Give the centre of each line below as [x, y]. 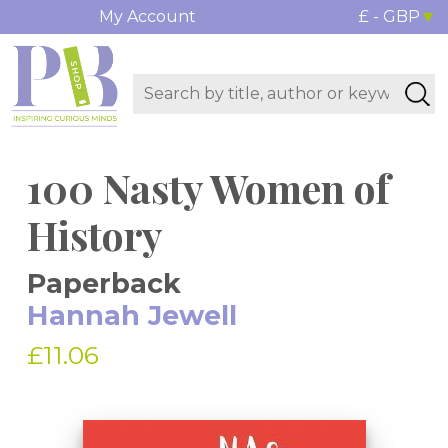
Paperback [104, 284]
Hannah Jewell [132, 316]
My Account [147, 16]
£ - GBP [389, 16]
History [94, 235]
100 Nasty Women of [208, 188]
